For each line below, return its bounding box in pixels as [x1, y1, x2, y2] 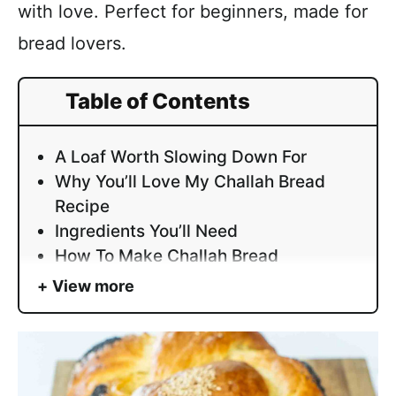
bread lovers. [18, 33, 126, 55]
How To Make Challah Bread [55, 246, 278, 267]
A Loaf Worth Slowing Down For [55, 147, 307, 168]
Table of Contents [65, 88, 250, 115]
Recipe [55, 196, 110, 217]
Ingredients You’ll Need [55, 221, 238, 242]
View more [52, 277, 134, 296]
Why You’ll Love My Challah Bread [55, 171, 325, 193]
